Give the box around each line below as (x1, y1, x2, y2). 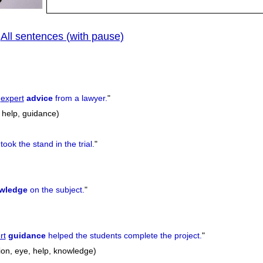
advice (26, 93, 53, 103)
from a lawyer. (52, 93, 107, 103)
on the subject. (27, 185, 85, 195)
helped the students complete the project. (45, 231, 202, 241)
